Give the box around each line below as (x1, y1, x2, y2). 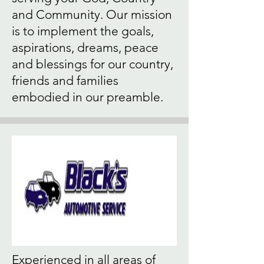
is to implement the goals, (12, 24, 154, 38)
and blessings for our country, (12, 57, 173, 71)
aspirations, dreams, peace (12, 40, 159, 55)
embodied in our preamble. (12, 90, 163, 104)
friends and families (12, 73, 118, 88)
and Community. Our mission (12, 7, 172, 22)
